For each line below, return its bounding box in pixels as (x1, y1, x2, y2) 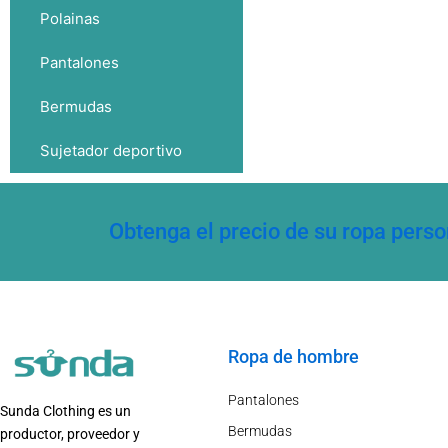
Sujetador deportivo (40, 141, 182, 161)
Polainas (40, 9, 100, 29)
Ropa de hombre (228, 345, 359, 367)
